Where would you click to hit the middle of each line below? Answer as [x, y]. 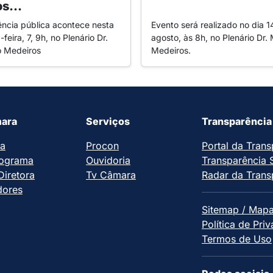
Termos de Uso [237, 239]
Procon [102, 145]
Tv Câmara [111, 175]
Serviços [108, 121]
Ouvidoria [108, 160]
